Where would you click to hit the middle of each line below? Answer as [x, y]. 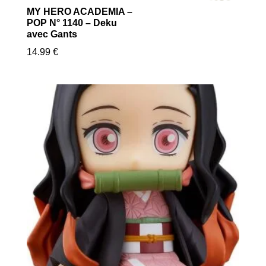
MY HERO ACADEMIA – [79, 11]
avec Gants [52, 34]
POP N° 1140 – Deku [72, 23]
